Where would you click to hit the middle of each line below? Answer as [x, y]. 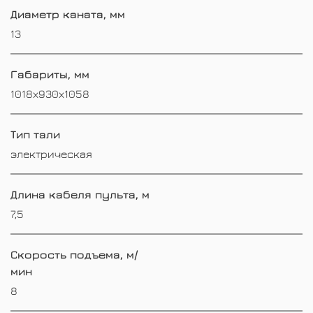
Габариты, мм [50, 74]
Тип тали [35, 134]
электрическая [51, 153]
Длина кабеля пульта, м [80, 194]
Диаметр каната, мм [68, 14]
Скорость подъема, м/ [74, 254]
